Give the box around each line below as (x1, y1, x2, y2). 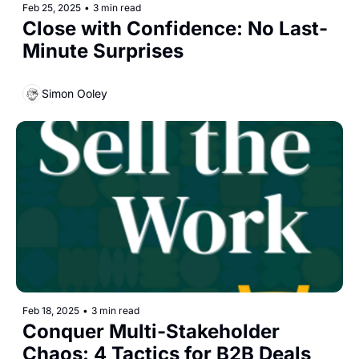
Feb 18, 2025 (22, 305, 79, 317)
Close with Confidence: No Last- (22, 16, 328, 40)
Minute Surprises (22, 38, 184, 63)
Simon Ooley (42, 87, 107, 101)
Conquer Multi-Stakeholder (22, 320, 280, 344)
